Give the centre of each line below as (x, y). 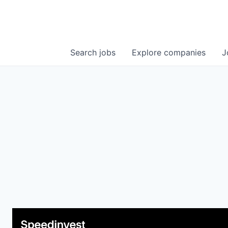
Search (85, 53)
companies (185, 53)
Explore (148, 53)
